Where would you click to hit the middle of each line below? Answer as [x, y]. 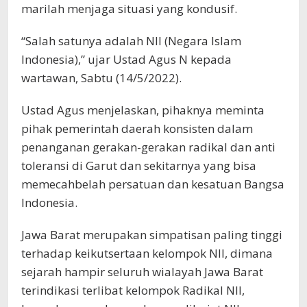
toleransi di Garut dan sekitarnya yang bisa [139, 166]
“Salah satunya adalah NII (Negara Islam [131, 41]
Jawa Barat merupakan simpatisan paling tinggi [152, 235]
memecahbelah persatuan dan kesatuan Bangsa [153, 184]
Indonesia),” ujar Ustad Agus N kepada [126, 60]
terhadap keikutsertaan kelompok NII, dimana [147, 254]
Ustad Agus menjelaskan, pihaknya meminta [143, 110]
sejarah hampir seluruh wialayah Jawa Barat [142, 272]
